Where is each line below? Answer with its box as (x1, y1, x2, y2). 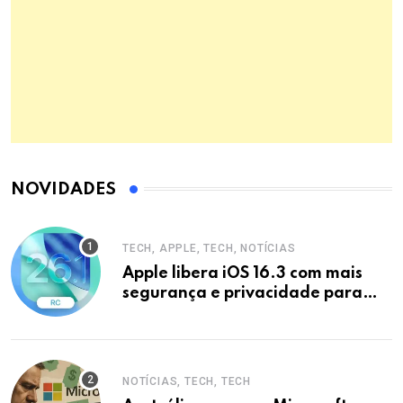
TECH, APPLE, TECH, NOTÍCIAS (122, 241, 296, 255)
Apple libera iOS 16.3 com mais (122, 264, 363, 282)
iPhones (122, 304, 184, 321)
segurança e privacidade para (122, 284, 363, 301)
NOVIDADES (11, 180, 116, 198)
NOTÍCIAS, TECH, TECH (122, 374, 251, 388)
